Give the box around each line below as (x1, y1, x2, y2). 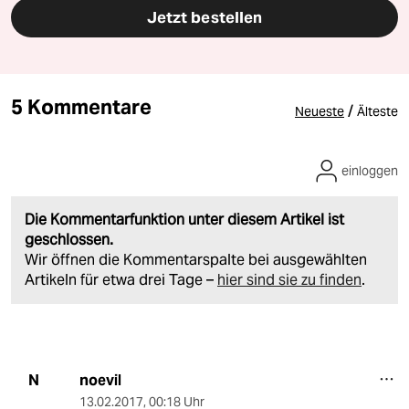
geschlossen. (25, 229, 113, 249)
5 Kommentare (11, 93, 152, 120)
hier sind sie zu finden (217, 269, 362, 289)
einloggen (341, 162, 398, 179)
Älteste (357, 102, 398, 120)
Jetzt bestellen (146, 6, 263, 27)
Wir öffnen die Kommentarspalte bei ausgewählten (25, 249, 367, 269)
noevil (79, 370, 121, 390)
